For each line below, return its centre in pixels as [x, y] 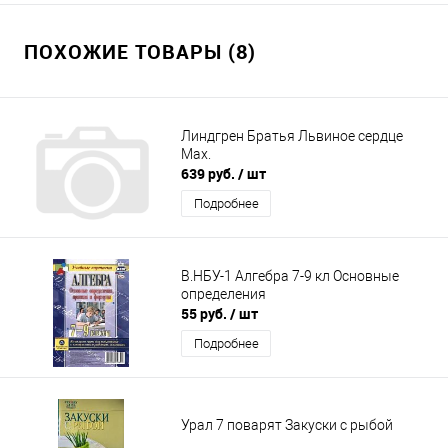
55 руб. [205, 314]
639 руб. [209, 174]
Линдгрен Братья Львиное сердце [292, 135]
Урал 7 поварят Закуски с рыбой [287, 424]
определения [223, 293]
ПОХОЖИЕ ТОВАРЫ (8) [140, 52]
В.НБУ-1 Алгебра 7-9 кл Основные [290, 275]
